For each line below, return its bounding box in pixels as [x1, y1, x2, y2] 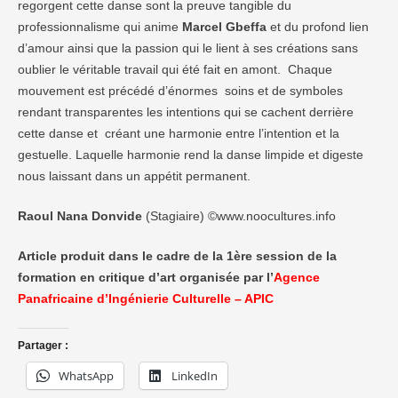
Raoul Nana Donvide [18, 209, 142, 223]
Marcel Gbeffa [182, 20, 270, 34]
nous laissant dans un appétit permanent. [18, 169, 251, 183]
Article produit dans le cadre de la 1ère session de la [18, 249, 337, 263]
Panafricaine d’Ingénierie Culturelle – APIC [18, 291, 274, 306]
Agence [274, 270, 320, 284]
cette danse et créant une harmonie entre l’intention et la [18, 126, 339, 140]
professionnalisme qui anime [18, 20, 182, 34]
